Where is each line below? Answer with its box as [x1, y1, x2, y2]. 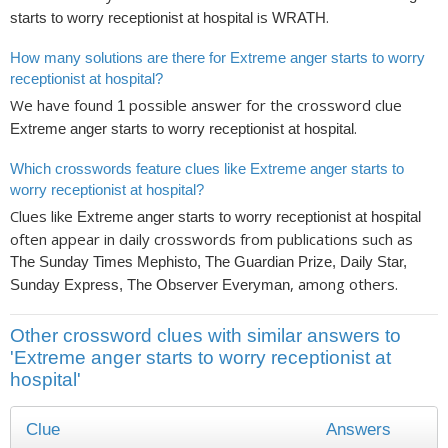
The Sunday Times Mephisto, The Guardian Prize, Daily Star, [10, 253, 407, 271]
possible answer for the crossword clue [125, 95, 402, 116]
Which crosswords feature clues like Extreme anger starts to [10, 159, 404, 177]
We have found [10, 95, 117, 116]
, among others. [290, 274, 398, 295]
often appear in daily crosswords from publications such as [10, 229, 413, 250]
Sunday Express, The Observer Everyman [10, 276, 290, 294]
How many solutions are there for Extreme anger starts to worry [10, 48, 425, 66]
